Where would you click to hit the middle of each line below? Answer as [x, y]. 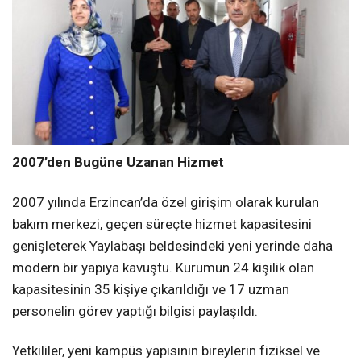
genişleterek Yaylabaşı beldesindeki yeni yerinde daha [172, 245]
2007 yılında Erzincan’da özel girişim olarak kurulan [166, 202]
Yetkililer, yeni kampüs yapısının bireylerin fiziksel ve [166, 350]
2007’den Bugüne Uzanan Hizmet [118, 162]
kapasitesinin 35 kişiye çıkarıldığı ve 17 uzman [151, 289]
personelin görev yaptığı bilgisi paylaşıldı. [135, 311]
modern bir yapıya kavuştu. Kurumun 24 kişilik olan [163, 267]
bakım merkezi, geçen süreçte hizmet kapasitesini [162, 224]
